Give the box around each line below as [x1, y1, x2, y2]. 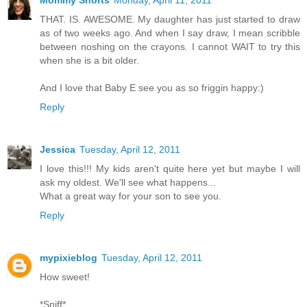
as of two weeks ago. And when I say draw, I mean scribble [40, 27, 300, 39]
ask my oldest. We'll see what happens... [40, 177, 216, 188]
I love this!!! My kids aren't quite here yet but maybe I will [40, 163, 300, 175]
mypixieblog [40, 252, 97, 264]
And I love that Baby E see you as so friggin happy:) [40, 82, 264, 94]
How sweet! [40, 271, 90, 283]
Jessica [40, 144, 75, 156]
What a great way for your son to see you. [40, 191, 221, 202]
